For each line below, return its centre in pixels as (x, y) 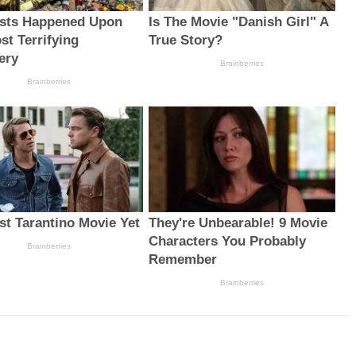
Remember (182, 259)
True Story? (185, 41)
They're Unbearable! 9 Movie (238, 222)
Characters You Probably (227, 241)
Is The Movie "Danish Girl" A (238, 22)
